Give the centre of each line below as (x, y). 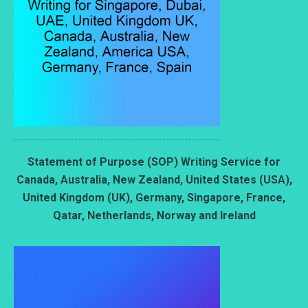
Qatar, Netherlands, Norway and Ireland (154, 215)
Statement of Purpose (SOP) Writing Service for (154, 162)
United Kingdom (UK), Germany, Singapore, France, (154, 197)
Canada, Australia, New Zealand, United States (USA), (154, 179)
